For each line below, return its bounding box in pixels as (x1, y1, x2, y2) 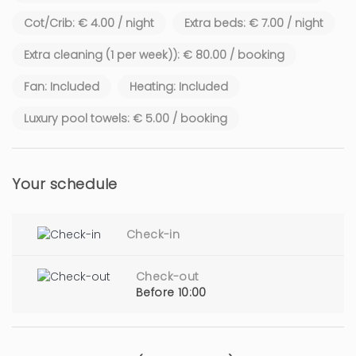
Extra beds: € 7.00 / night (184, 14, 323, 31)
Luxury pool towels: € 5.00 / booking (24, 110, 227, 126)
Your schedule (12, 173, 118, 194)
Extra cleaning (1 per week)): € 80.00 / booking (24, 46, 284, 63)
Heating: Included (130, 78, 228, 95)
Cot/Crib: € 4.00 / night (24, 14, 154, 31)
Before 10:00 (136, 284, 207, 300)
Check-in (126, 226, 180, 242)
